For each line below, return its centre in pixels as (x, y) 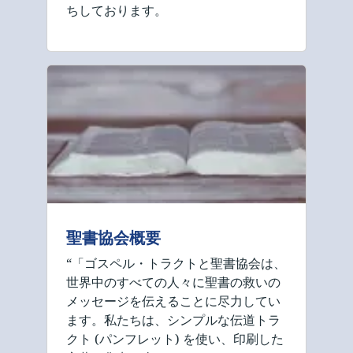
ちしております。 (117, 10)
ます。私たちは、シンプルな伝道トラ (173, 320)
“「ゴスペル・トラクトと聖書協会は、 (176, 263)
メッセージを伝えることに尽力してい (173, 301)
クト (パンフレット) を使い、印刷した (175, 339)
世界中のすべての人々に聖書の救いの (173, 282)
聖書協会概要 (113, 238)
